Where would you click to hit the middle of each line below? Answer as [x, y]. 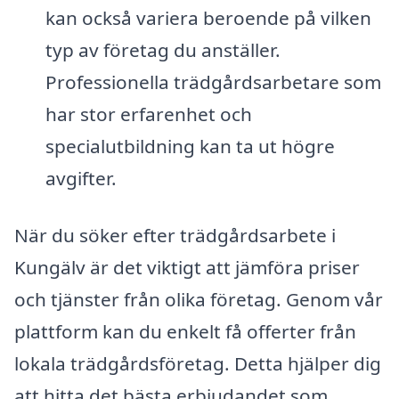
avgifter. [81, 178]
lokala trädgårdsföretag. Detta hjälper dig [198, 363]
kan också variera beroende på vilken [208, 17]
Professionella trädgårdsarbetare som [213, 81]
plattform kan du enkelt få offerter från [185, 331]
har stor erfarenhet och [148, 114]
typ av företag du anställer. [163, 49]
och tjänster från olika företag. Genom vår [199, 299]
